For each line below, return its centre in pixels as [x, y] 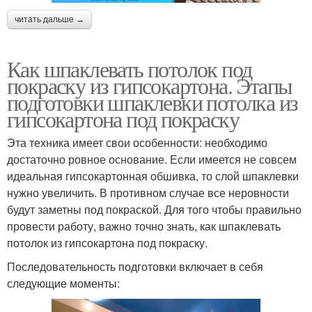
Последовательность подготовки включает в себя [135, 266]
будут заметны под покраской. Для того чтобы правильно [154, 209]
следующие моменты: [63, 283]
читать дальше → [49, 19]
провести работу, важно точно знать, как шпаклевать [144, 226]
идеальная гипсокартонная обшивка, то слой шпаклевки [153, 175]
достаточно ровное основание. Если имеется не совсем [152, 159]
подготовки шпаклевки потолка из [153, 102]
